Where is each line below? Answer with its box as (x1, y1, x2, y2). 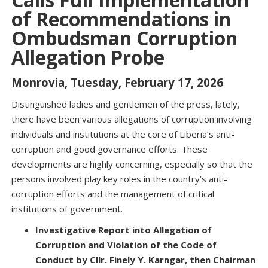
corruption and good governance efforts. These (11, 142, 208, 155)
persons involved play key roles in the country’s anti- (11, 172, 227, 185)
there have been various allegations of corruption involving (11, 112, 252, 125)
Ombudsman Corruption (11, 25, 237, 51)
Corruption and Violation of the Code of (35, 238, 217, 251)
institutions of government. (11, 202, 123, 215)
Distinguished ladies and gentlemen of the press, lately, (11, 98, 240, 110)
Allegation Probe (11, 44, 165, 70)
